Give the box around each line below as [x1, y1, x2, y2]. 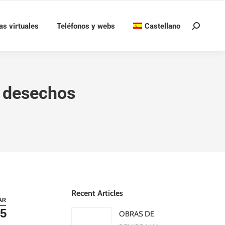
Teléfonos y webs [57, 21, 115, 31]
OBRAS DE [119, 209, 154, 218]
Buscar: [191, 24, 215, 33]
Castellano [145, 21, 180, 31]
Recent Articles [71, 188, 123, 198]
